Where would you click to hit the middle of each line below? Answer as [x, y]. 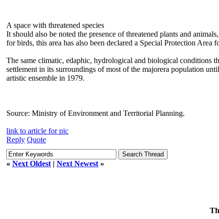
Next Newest [77, 163]
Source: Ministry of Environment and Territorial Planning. [96, 113]
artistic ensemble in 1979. [45, 78]
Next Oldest [32, 163]
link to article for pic [37, 131]
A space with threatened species [55, 25]
